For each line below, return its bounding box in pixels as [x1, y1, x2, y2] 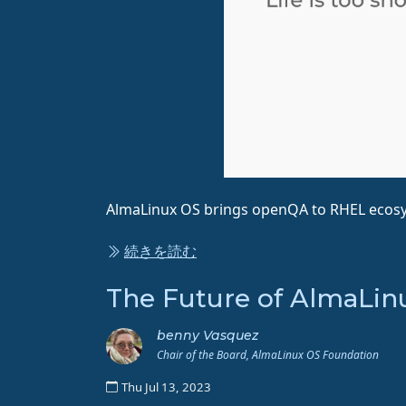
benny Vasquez [157, 326, 258, 343]
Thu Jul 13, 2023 [121, 378, 211, 395]
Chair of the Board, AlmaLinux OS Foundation [157, 346, 379, 362]
